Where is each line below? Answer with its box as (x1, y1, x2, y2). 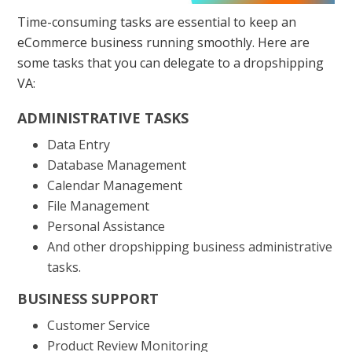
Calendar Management (46, 177, 182, 195)
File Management (46, 197, 149, 215)
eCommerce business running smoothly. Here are (17, 34, 310, 52)
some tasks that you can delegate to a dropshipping (17, 54, 324, 72)
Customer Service (46, 317, 150, 335)
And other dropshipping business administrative (46, 238, 332, 256)
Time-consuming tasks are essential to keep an (17, 13, 297, 31)
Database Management (46, 156, 186, 174)
